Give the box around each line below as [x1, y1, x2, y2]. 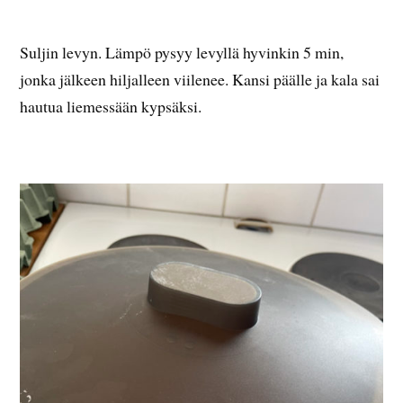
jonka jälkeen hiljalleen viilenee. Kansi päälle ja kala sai [20, 67, 381, 90]
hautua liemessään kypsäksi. [20, 94, 202, 117]
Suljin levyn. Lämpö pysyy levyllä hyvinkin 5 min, [20, 40, 345, 63]
